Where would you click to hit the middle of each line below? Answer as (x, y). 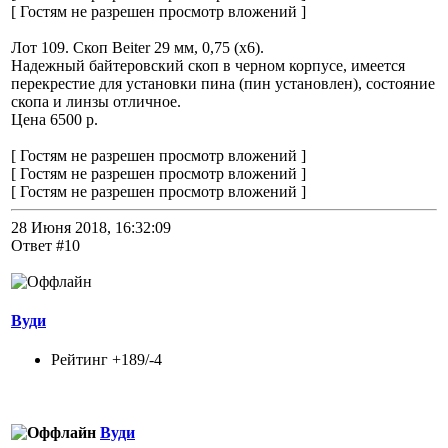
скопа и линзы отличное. (96, 101)
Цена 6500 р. (54, 119)
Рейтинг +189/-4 (106, 360)
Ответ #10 (45, 245)
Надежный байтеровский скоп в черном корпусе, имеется (208, 65)
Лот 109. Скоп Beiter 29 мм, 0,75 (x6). (137, 47)
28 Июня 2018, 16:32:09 (91, 227)
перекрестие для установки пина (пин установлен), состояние (223, 83)
